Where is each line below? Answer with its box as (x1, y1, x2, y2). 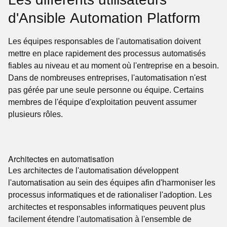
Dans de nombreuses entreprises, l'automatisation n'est (8, 73, 206, 82)
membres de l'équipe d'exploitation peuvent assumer (8, 98, 197, 106)
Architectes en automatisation (8, 153, 114, 165)
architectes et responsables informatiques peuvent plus (8, 203, 205, 211)
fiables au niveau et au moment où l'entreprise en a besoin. (8, 61, 219, 70)
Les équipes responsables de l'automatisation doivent (8, 37, 201, 46)
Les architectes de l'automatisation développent (8, 166, 178, 175)
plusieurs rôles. (8, 110, 63, 119)
